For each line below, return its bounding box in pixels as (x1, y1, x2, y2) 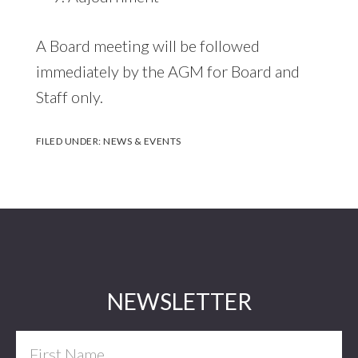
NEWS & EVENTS (103, 134, 181, 147)
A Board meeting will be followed (35, 35, 260, 55)
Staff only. (35, 86, 103, 106)
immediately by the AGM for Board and (35, 61, 300, 81)
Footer (15, 287, 87, 316)
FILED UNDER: (35, 134, 104, 147)
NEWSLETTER (106, 287, 252, 315)
